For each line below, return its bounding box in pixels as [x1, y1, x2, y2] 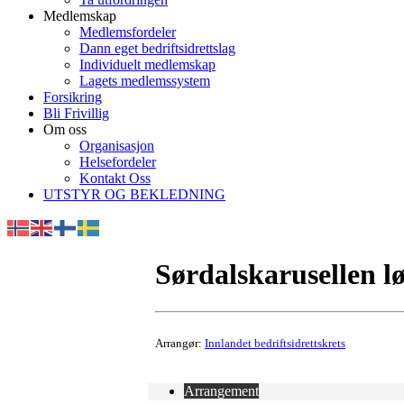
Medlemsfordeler [79, 24, 176, 40]
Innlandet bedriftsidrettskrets [205, 335, 345, 350]
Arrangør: [155, 335, 205, 350]
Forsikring [43, 89, 102, 105]
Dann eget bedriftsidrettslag [79, 41, 235, 56]
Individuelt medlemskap [79, 57, 216, 72]
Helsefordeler [79, 154, 156, 170]
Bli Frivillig [43, 106, 109, 121]
